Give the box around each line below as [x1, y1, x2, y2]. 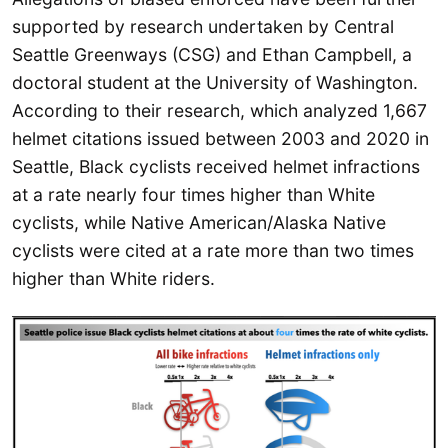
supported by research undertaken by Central [12, 16, 394, 38]
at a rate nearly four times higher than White [12, 184, 375, 206]
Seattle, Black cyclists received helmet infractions [12, 156, 420, 178]
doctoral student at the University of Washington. [12, 72, 418, 94]
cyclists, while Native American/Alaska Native [12, 212, 386, 234]
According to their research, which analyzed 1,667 [12, 100, 427, 122]
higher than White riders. [12, 268, 215, 290]
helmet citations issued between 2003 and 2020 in [12, 128, 429, 150]
